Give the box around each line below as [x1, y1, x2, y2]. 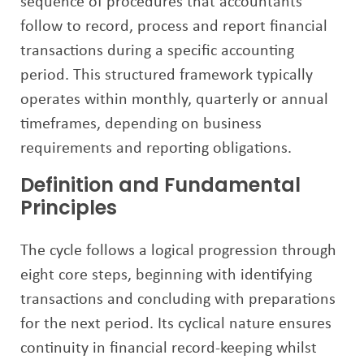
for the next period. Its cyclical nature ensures [20, 316, 331, 332]
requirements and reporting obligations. [20, 141, 292, 157]
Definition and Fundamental [20, 171, 301, 198]
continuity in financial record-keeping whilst [20, 340, 317, 357]
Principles [20, 194, 117, 221]
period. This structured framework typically [20, 67, 313, 84]
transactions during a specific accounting [20, 43, 294, 59]
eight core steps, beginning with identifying [20, 267, 312, 284]
